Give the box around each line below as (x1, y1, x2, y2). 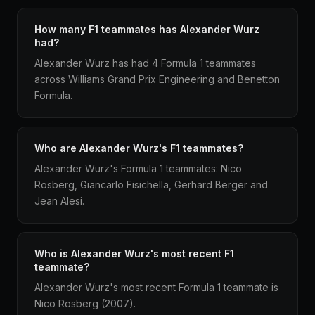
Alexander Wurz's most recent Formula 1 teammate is (34, 281, 278, 293)
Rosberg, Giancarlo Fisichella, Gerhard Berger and (34, 179, 268, 191)
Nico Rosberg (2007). (34, 297, 136, 309)
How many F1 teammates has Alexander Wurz (34, 23, 259, 35)
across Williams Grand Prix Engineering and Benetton (34, 73, 280, 85)
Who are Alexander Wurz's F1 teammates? (34, 142, 243, 154)
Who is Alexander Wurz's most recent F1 (34, 247, 234, 259)
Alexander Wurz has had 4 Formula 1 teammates (34, 57, 256, 69)
